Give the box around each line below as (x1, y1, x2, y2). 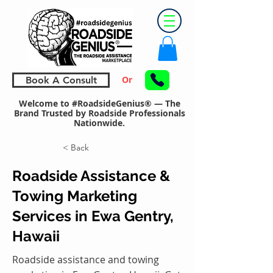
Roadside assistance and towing (12, 252, 159, 266)
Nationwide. (74, 116, 125, 129)
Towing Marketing (12, 186, 137, 205)
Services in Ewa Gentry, (12, 207, 174, 225)
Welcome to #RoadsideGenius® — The (18, 97, 180, 109)
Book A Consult (25, 74, 97, 86)
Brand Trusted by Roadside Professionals (13, 107, 185, 119)
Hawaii (12, 227, 60, 245)
